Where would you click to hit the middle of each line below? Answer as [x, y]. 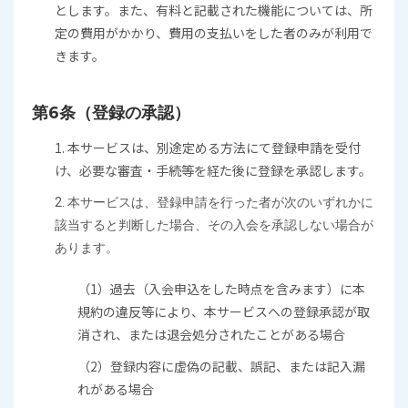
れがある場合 [116, 389]
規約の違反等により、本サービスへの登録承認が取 [224, 311]
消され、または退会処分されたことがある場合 [211, 334]
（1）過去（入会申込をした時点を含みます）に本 [221, 289]
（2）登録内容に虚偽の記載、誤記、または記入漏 [221, 366]
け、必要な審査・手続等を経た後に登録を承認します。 [213, 170]
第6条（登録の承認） [111, 113]
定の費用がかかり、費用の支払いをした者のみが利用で [214, 33]
